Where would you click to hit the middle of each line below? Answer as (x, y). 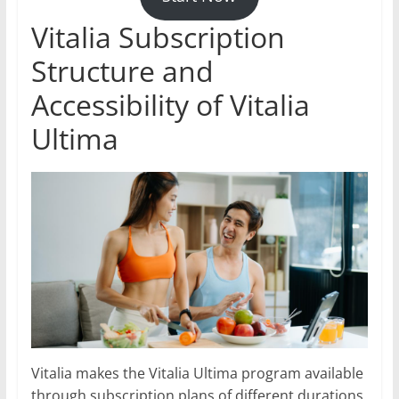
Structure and (122, 71)
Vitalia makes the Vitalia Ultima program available (197, 373)
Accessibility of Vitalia (170, 105)
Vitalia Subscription (158, 37)
